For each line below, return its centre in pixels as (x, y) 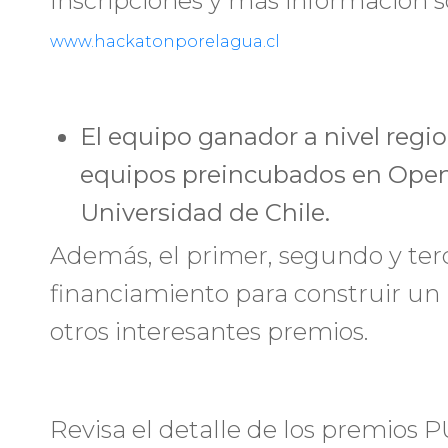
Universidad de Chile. (205, 212)
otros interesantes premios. (209, 331)
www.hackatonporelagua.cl (165, 41)
